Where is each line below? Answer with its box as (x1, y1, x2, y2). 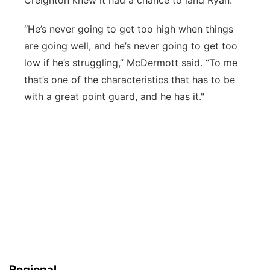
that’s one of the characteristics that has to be (24, 74, 235, 86)
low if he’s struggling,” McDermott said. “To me (24, 57, 237, 69)
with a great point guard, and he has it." (24, 90, 204, 102)
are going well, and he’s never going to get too (24, 40, 237, 52)
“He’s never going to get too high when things (24, 23, 233, 35)
